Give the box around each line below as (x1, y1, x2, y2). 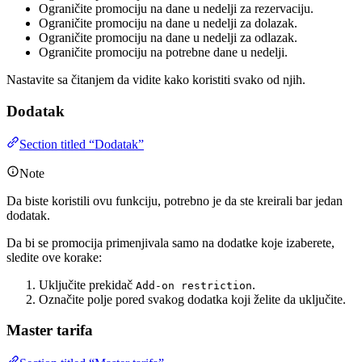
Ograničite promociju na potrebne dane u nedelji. (39, 45, 288, 60)
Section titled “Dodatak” (19, 137, 144, 151)
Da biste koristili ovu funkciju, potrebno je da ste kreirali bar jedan (6, 193, 343, 208)
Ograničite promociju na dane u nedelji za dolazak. (39, 16, 297, 31)
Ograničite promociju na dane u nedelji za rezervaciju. (39, 2, 314, 16)
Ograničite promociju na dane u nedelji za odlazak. (39, 31, 297, 45)
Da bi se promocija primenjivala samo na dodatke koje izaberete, (6, 235, 335, 250)
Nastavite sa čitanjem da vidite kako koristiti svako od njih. (6, 73, 305, 87)
